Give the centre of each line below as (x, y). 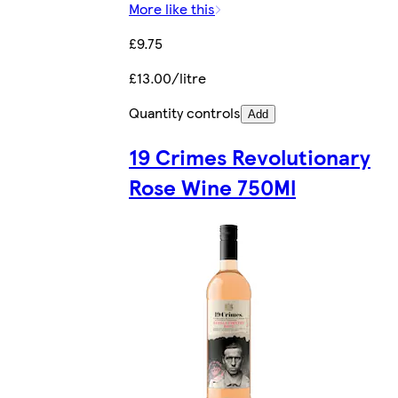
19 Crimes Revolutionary (250, 157)
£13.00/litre (167, 78)
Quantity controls (185, 113)
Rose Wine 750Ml (212, 187)
